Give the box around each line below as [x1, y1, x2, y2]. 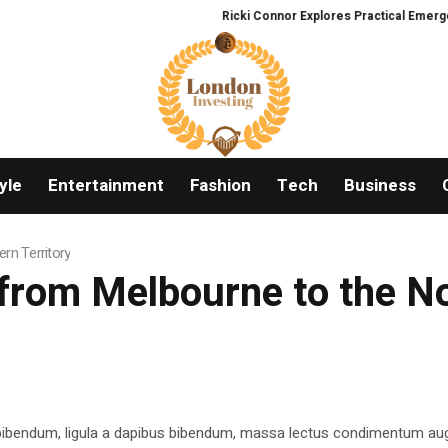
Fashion [189, 173, 251, 199]
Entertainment [47, 173, 164, 199]
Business [343, 173, 416, 199]
